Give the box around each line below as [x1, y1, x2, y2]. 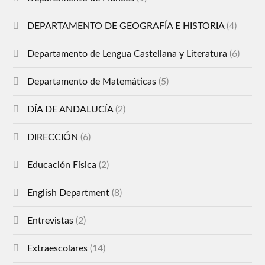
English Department [27, 188, 110, 198]
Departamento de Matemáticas [27, 76, 157, 86]
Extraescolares [27, 243, 88, 253]
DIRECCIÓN [27, 132, 79, 142]
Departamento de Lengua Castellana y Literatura [27, 49, 228, 59]
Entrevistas [27, 215, 74, 225]
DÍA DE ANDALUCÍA [27, 104, 114, 114]
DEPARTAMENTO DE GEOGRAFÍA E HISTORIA [27, 21, 225, 31]
